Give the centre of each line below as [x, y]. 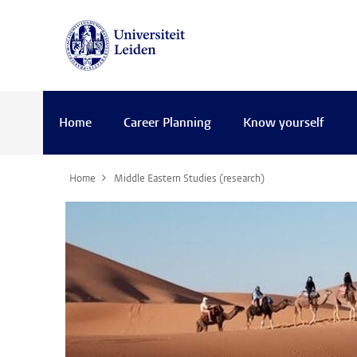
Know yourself [284, 124]
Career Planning [167, 124]
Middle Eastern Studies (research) [189, 180]
